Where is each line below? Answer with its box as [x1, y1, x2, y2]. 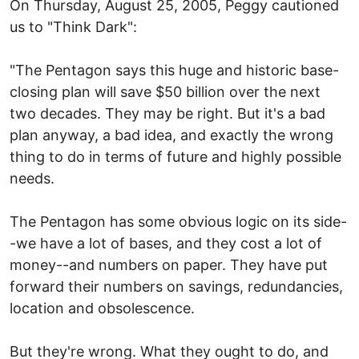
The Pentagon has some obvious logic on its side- [10, 212, 347, 230]
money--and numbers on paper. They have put [10, 256, 328, 273]
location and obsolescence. [10, 299, 195, 317]
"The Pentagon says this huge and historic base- [10, 61, 339, 79]
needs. [10, 169, 54, 187]
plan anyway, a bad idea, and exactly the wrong [10, 126, 333, 143]
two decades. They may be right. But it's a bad [10, 104, 325, 122]
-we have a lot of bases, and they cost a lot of [10, 234, 322, 252]
